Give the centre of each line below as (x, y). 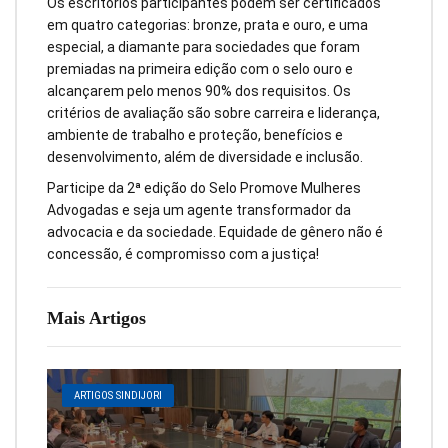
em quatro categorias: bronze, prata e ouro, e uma (207, 24)
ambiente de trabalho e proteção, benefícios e (195, 134)
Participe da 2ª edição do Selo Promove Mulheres (204, 187)
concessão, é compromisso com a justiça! (183, 253)
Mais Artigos (96, 317)
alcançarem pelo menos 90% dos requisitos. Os (199, 90)
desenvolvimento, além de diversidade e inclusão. (205, 156)
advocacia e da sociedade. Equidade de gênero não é (215, 231)
